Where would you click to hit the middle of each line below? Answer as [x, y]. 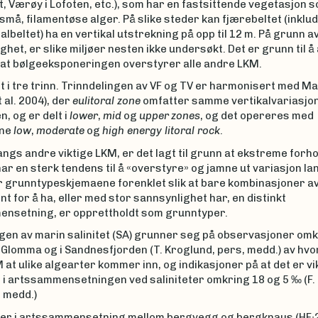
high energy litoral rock [161, 131]
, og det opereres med [257, 116]
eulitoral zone [106, 101]
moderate [60, 131]
